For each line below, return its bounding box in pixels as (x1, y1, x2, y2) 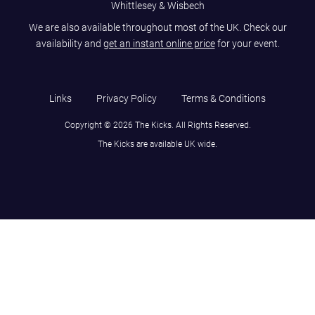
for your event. (214, 37, 280, 49)
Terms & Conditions (181, 92, 266, 104)
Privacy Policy (96, 92, 157, 104)
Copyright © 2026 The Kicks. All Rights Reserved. (64, 120, 251, 131)
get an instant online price (103, 37, 215, 49)
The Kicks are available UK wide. (98, 139, 217, 149)
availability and (35, 37, 103, 49)
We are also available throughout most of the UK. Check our (28, 21, 287, 33)
